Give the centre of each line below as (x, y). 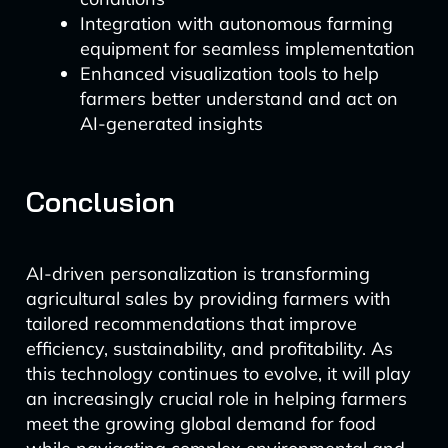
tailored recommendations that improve (191, 323)
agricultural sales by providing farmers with (208, 298)
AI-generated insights (171, 123)
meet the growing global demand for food (200, 423)
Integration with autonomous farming (236, 23)
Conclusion (100, 201)
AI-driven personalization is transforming (197, 273)
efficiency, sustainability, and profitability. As (209, 348)
